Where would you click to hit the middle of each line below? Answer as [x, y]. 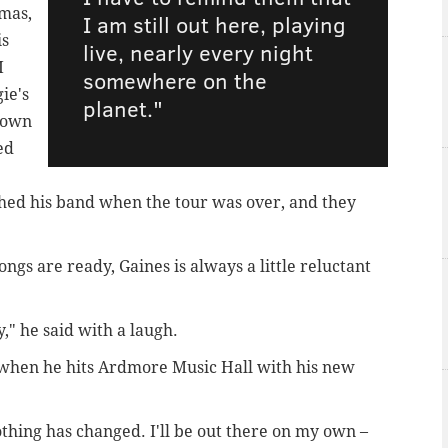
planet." [123, 108]
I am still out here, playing [215, 24]
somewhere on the [175, 80]
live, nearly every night [198, 52]
